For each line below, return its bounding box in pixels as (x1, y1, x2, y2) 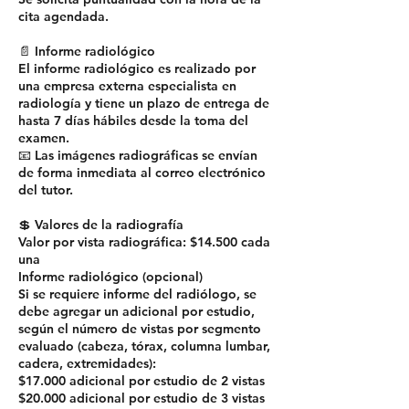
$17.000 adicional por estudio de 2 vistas (18, 372, 265, 390)
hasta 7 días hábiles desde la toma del (18, 112, 248, 130)
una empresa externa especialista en (18, 78, 236, 95)
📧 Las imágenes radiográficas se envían (18, 147, 257, 164)
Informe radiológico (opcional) (18, 268, 203, 286)
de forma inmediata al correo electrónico (18, 164, 266, 182)
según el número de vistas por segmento (18, 320, 261, 338)
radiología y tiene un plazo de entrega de (18, 95, 269, 112)
